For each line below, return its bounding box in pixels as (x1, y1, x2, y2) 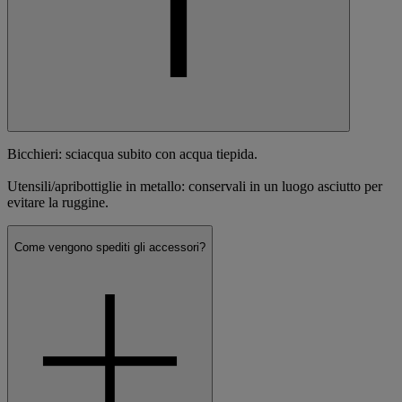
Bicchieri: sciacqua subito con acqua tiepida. (7, 146, 258, 162)
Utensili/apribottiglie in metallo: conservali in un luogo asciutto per (7, 179, 382, 195)
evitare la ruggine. (7, 195, 109, 211)
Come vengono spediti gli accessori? (14, 240, 205, 254)
